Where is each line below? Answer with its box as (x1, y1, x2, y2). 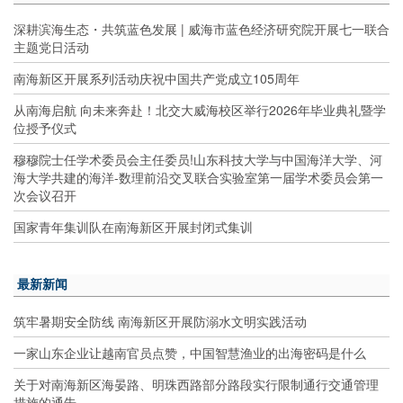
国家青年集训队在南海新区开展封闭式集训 (13, 218, 253, 237)
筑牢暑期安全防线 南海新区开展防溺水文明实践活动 (13, 312, 307, 331)
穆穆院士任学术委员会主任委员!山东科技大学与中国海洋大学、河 (13, 150, 382, 169)
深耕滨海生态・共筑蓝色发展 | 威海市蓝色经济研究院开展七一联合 (13, 20, 390, 39)
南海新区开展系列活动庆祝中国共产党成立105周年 (13, 69, 300, 88)
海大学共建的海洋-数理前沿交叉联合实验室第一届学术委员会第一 (13, 168, 383, 187)
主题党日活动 (13, 38, 89, 57)
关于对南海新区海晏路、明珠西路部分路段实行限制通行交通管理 (13, 375, 379, 394)
